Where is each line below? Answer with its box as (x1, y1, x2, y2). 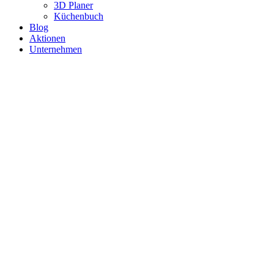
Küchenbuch (54, 11, 103, 21)
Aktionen (29, 33, 65, 43)
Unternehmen (29, 44, 82, 54)
